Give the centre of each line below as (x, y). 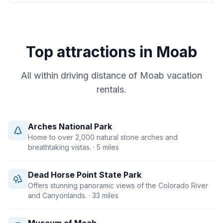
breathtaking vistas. (59, 147)
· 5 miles (105, 147)
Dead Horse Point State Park (85, 175)
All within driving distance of (80, 75)
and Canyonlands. (57, 195)
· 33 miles (103, 195)
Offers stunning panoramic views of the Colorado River (118, 185)
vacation (183, 75)
